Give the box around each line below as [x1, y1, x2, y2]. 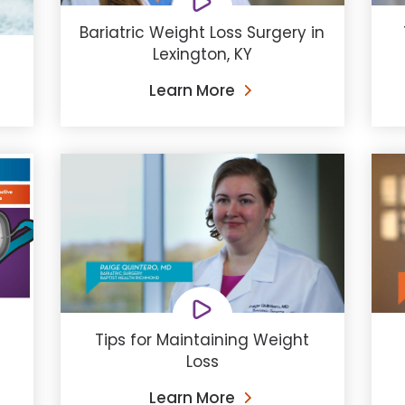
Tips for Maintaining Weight [95, 328, 310, 351]
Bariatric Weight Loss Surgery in [80, 21, 325, 43]
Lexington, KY [152, 42, 252, 65]
